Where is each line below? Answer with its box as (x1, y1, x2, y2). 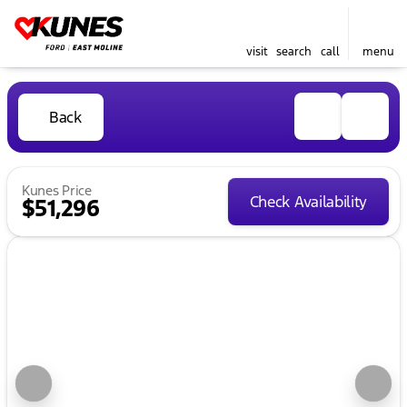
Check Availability (249, 192, 367, 212)
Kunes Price (22, 182, 92, 199)
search (275, 45, 312, 59)
